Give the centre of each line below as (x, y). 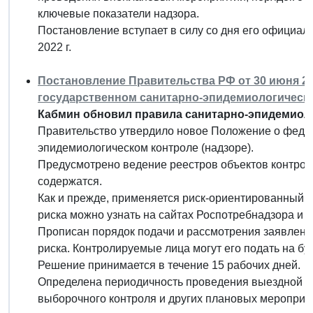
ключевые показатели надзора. (118, 13)
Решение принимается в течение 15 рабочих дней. (169, 265)
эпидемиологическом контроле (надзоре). (146, 147)
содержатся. (70, 181)
